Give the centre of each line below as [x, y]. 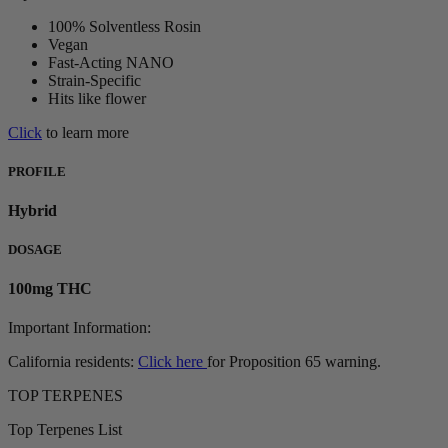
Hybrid [32, 210]
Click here [172, 362]
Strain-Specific [94, 80]
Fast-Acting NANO [111, 62]
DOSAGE [35, 250]
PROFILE [37, 171]
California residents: [73, 362]
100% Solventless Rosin [124, 26]
